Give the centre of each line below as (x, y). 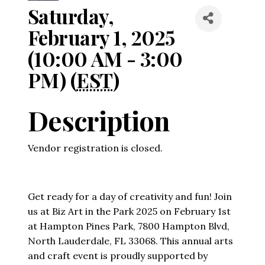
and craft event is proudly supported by (118, 255)
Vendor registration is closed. (95, 148)
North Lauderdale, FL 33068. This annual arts (130, 240)
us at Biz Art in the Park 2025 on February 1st (129, 211)
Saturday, (71, 16)
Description (99, 120)
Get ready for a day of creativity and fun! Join (130, 196)
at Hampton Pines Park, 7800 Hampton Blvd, (129, 226)
